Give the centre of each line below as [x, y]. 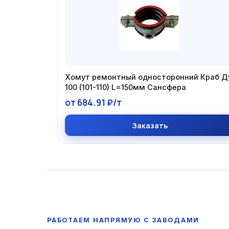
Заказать [150, 125]
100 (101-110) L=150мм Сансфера [125, 87]
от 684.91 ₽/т [93, 102]
